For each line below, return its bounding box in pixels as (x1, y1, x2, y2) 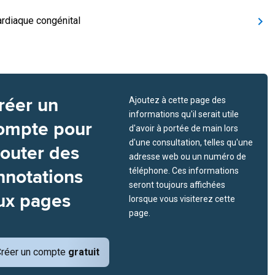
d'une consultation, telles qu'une (129, 137, 253, 147)
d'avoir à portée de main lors (129, 123, 238, 133)
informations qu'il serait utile (129, 109, 239, 119)
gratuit (68, 246, 99, 258)
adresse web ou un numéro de (129, 152, 246, 161)
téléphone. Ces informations (129, 166, 239, 176)
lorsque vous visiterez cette (129, 194, 235, 204)
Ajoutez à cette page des (129, 95, 226, 105)
